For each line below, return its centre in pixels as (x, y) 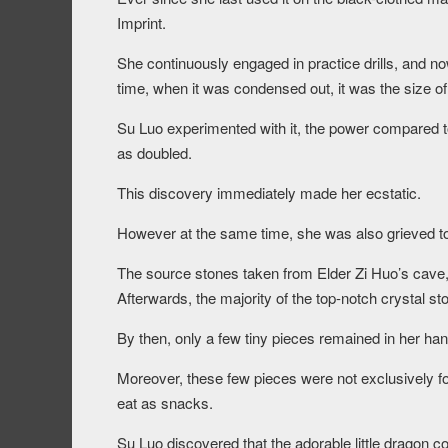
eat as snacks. (165, 403)
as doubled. (154, 153)
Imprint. (141, 23)
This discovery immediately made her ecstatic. (269, 193)
